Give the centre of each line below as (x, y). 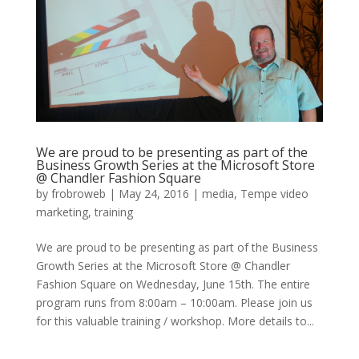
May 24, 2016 (153, 193)
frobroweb (78, 193)
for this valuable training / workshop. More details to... (175, 321)
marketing (62, 212)
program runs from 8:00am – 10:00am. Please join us (174, 302)
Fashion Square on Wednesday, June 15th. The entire (173, 284)
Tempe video (274, 193)
